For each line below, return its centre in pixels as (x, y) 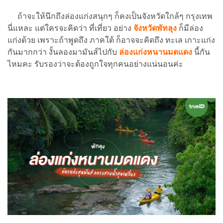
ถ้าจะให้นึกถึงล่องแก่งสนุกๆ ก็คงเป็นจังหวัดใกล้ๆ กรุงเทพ (110, 16)
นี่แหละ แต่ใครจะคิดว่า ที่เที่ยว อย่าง (70, 28)
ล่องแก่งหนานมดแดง (157, 52)
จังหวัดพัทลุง (155, 28)
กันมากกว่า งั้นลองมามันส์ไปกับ (63, 52)
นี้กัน (202, 52)
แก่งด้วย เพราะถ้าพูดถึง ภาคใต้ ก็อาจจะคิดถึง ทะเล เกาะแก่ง (111, 40)
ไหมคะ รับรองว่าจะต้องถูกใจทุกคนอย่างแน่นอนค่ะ (95, 64)
